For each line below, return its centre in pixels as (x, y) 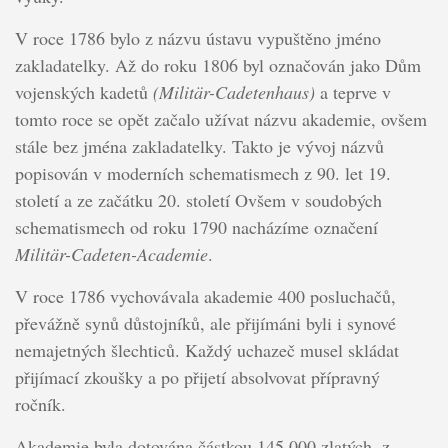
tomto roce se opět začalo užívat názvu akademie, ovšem (220, 119)
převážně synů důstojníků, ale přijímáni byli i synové (205, 323)
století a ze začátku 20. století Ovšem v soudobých (198, 200)
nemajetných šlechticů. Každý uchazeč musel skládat (206, 350)
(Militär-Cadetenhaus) (233, 92)
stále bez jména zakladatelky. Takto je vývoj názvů (199, 146)
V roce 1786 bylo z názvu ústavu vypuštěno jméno (197, 38)
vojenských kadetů (83, 92)
